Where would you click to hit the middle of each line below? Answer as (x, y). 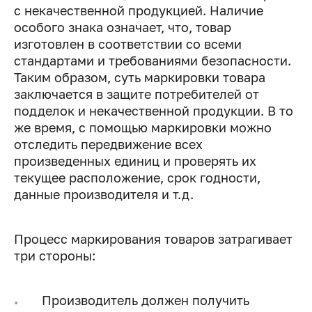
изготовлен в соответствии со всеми (128, 44)
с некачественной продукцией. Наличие (139, 11)
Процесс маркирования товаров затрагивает (153, 239)
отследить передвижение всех (108, 145)
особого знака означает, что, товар (123, 28)
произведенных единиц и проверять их (135, 161)
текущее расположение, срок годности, (137, 178)
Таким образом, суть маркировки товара (140, 78)
